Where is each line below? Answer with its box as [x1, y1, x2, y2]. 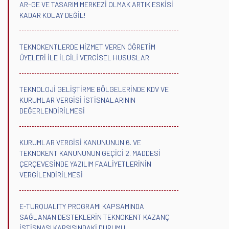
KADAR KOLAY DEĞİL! [19, 10, 85, 19]
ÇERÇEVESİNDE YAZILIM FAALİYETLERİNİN [19, 159, 151, 168]
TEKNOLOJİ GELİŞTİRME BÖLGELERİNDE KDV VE [19, 84, 169, 94]
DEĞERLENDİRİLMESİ [19, 106, 85, 115]
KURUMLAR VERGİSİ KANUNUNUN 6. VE [19, 138, 141, 147]
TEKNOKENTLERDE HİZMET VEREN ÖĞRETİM [19, 42, 155, 51]
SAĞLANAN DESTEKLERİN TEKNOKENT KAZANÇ [19, 212, 170, 221]
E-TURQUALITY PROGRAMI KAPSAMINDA [19, 201, 144, 211]
